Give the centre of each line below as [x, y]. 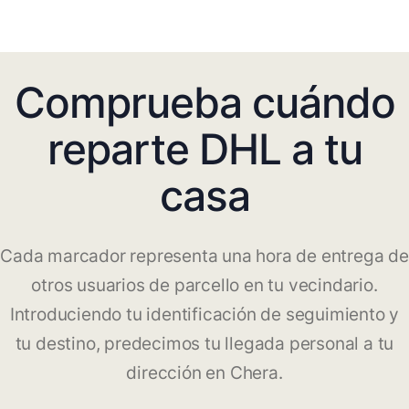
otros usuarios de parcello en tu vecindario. [204, 286]
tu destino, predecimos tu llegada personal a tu [204, 344]
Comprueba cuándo [204, 103]
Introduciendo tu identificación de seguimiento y [204, 315]
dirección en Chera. [204, 373]
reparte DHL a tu [204, 149]
